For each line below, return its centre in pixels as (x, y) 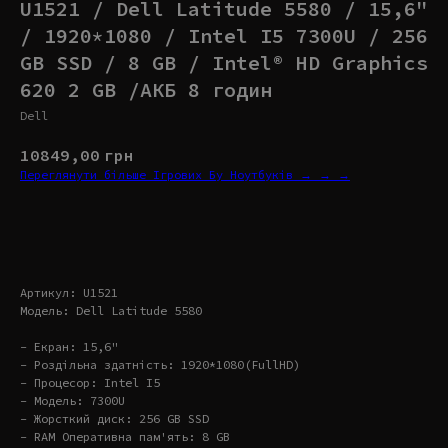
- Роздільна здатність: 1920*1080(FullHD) (160, 364)
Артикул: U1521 (69, 292)
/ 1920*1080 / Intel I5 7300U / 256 (224, 35)
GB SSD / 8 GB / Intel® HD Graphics (224, 62)
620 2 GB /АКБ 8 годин (146, 89)
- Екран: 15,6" (69, 346)
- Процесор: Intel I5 (90, 382)
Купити (196, 228)
